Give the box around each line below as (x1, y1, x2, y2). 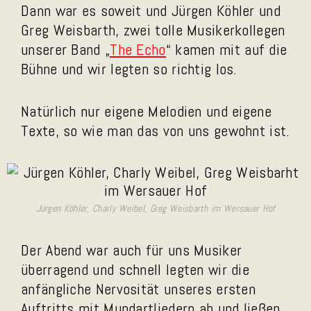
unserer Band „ (21, 40, 110, 59)
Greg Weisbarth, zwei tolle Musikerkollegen (21, 20, 285, 40)
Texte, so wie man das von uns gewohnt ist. (21, 121, 290, 140)
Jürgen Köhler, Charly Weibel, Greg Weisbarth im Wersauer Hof (35, 202, 276, 215)
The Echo (110, 40, 166, 59)
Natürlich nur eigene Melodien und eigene (21, 101, 271, 121)
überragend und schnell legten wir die (21, 260, 250, 279)
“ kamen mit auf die (165, 40, 287, 59)
